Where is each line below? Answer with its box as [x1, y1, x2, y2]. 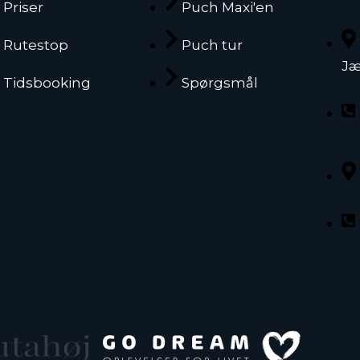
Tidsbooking [3, 75, 92, 92]
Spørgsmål [181, 75, 258, 92]
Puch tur [181, 36, 243, 53]
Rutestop [3, 36, 69, 53]
